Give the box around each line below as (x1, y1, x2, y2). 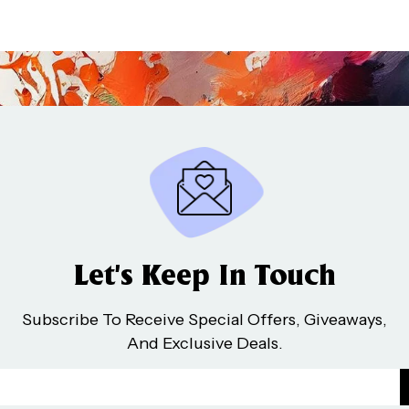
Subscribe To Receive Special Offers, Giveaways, (22, 309, 387, 330)
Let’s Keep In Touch (73, 263, 336, 291)
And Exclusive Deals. (126, 332, 283, 353)
